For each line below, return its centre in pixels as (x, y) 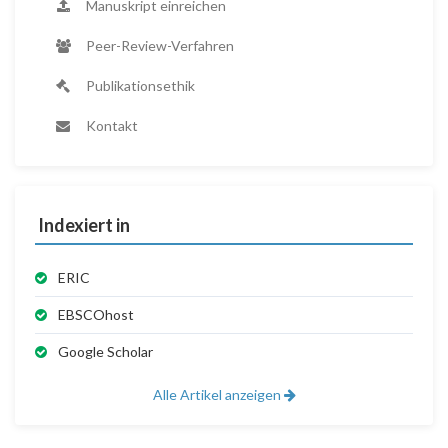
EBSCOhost (94, 314)
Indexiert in (82, 225)
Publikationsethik (139, 85)
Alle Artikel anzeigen (218, 394)
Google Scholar (104, 351)
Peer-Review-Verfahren (158, 45)
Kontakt (110, 125)
